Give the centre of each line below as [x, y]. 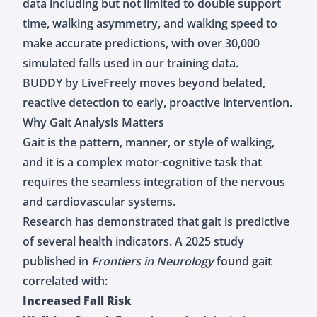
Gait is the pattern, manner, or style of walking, [149, 142]
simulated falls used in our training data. [131, 63]
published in [57, 261]
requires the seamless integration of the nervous [154, 181]
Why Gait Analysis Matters [93, 122]
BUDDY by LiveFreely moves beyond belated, [144, 82]
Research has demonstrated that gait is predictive [156, 221]
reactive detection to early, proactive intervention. [157, 102]
